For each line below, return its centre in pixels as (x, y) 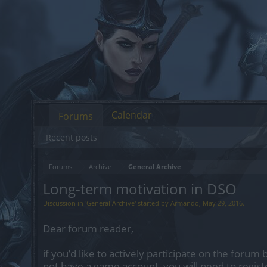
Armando (185, 203)
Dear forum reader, (88, 229)
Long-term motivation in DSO (140, 189)
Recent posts (72, 137)
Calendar (132, 115)
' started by (153, 203)
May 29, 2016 (223, 203)
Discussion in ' (65, 203)
